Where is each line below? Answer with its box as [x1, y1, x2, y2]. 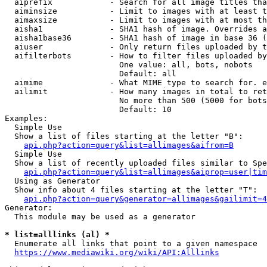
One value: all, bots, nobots [5, 60, 253, 69]
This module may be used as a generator [5, 212, 195, 221]
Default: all [5, 69, 176, 78]
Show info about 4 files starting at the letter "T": [5, 185, 257, 194]
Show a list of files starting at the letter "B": [5, 132, 243, 141]
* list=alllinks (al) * [5, 230, 110, 239]
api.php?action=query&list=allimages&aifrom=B [24, 141, 234, 150]
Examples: [5, 114, 48, 123]
